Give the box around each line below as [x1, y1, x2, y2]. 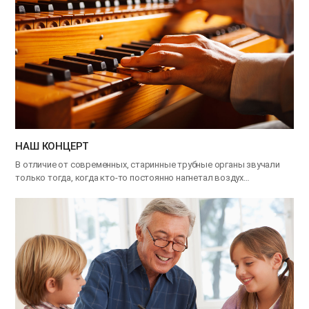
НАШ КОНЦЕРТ [15, 140, 90, 153]
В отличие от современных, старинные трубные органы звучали [15, 159, 280, 170]
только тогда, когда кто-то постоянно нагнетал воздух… [15, 172, 250, 183]
